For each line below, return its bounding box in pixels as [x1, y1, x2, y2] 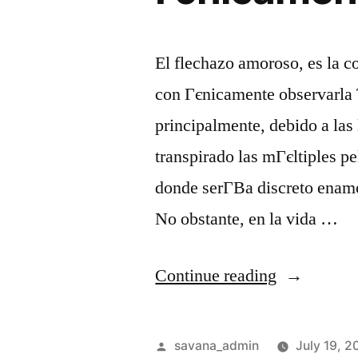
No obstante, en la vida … [155, 208, 339, 230]
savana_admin [174, 338, 260, 353]
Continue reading [155, 265, 277, 287]
